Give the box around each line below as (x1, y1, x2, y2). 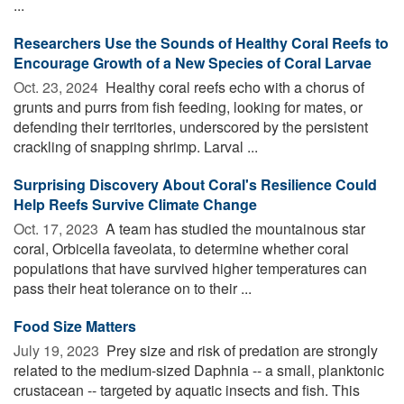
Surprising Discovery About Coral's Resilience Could (14, 173, 377, 195)
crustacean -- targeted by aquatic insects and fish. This (14, 379, 360, 400)
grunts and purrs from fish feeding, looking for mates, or (14, 96, 363, 117)
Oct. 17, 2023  (14, 217, 102, 239)
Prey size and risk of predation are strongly (103, 339, 378, 361)
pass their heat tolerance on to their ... (14, 277, 252, 298)
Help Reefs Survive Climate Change (14, 193, 257, 215)
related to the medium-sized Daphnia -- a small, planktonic (14, 359, 384, 381)
